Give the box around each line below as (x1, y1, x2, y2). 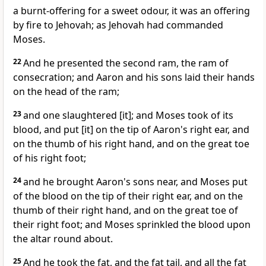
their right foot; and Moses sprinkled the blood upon (13, 218, 251, 232)
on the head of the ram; (13, 85, 119, 99)
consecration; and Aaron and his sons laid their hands (13, 71, 255, 84)
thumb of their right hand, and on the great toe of (13, 204, 238, 217)
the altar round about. (13, 232, 113, 246)
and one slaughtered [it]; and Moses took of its (23, 109, 233, 122)
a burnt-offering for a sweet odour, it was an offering (13, 4, 250, 18)
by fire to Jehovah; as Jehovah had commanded (13, 18, 223, 32)
